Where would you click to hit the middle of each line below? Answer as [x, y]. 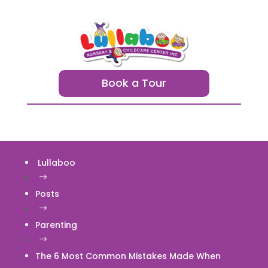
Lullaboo [55, 162]
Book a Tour [134, 83]
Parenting [56, 225]
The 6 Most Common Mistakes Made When [128, 256]
